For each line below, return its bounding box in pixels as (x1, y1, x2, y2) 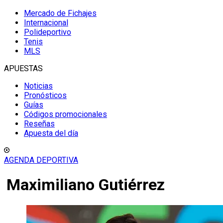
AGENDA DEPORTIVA (4, 155, 78, 165)
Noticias (24, 81, 53, 91)
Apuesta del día (24, 128, 78, 138)
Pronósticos (24, 91, 67, 100)
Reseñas (24, 119, 55, 128)
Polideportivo (24, 27, 71, 37)
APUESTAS (4, 64, 43, 73)
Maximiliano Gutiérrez (6, 175, 165, 195)
